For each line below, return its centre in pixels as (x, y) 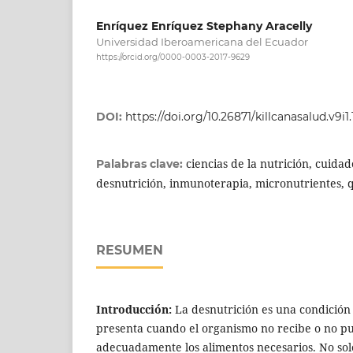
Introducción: (136, 310)
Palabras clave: (141, 164)
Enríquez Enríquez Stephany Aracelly (204, 26)
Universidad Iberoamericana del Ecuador (202, 42)
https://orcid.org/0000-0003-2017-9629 (173, 58)
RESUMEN (130, 251)
